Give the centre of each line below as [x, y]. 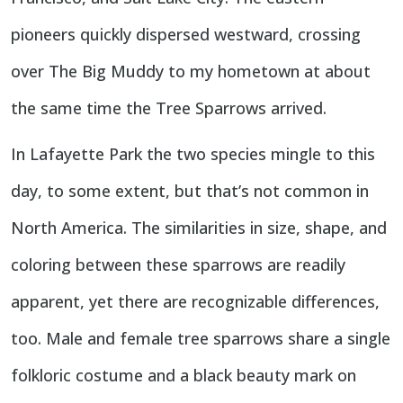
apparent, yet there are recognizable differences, [195, 302]
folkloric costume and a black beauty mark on [184, 376]
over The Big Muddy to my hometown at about [191, 72]
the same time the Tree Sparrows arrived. [169, 108]
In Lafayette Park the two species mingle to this [193, 154]
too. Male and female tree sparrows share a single [201, 339]
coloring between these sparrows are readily [178, 265]
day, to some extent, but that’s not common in [190, 191]
